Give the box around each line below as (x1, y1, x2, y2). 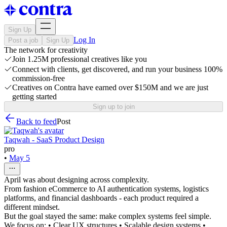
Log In (73, 35, 95, 44)
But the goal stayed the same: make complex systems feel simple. (4, 212, 211, 220)
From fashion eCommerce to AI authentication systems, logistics (4, 184, 209, 193)
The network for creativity (4, 46, 88, 54)
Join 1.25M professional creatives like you (12, 55, 147, 63)
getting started (12, 92, 57, 101)
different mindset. (4, 203, 60, 211)
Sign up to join (92, 103, 135, 110)
